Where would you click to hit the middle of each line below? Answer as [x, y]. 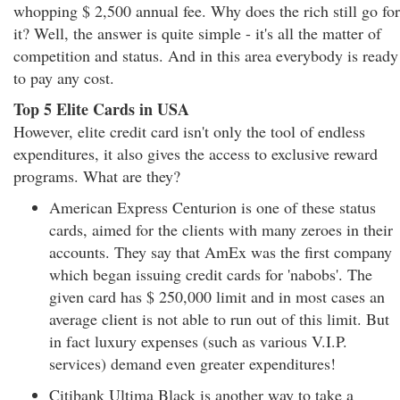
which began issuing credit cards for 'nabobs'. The [211, 274]
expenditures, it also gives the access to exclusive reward [196, 154]
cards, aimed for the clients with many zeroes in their [221, 229]
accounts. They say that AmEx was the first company [221, 252]
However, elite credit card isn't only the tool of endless [189, 131]
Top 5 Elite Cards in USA [101, 109]
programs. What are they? [97, 176]
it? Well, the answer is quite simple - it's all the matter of [197, 33]
